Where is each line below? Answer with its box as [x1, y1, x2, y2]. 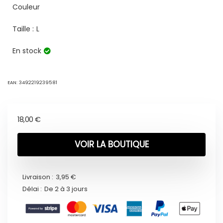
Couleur [12, 2, 40, 12]
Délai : [22, 184, 42, 194]
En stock [12, 46, 41, 56]
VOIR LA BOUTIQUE [74, 138, 149, 151]
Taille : [12, 24, 34, 34]
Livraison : [22, 172, 53, 182]
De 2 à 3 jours [44, 184, 88, 194]
